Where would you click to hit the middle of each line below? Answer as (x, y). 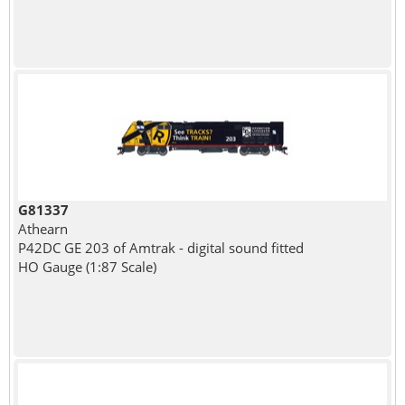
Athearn (42, 228)
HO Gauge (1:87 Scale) (87, 266)
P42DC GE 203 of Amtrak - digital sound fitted (160, 247)
